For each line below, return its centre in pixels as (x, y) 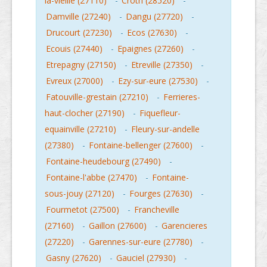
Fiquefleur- (160, 113)
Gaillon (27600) (118, 226)
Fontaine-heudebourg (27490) (103, 162)
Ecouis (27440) (74, 49)
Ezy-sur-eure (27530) (158, 81)
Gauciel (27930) (146, 258)
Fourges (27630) (161, 194)
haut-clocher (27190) (85, 113)
